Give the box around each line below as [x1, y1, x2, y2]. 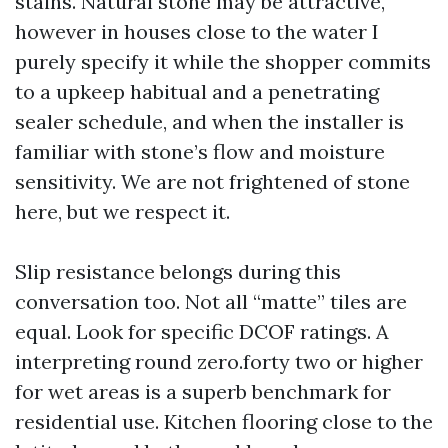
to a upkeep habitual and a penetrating [15, 79, 379, 104]
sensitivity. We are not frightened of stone [15, 169, 410, 194]
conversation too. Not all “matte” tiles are [15, 289, 407, 314]
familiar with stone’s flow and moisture [15, 139, 385, 164]
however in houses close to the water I [15, 19, 379, 44]
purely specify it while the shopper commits [15, 49, 431, 74]
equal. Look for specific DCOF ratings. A [15, 319, 389, 344]
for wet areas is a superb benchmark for [15, 379, 391, 404]
